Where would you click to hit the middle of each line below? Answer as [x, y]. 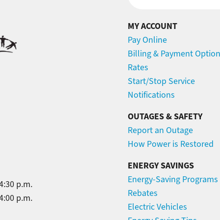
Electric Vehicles [157, 207]
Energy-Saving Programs [173, 179]
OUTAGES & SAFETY [165, 117]
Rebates [143, 193]
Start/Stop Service [161, 81]
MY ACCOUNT [152, 26]
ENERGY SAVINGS [161, 166]
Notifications [151, 95]
